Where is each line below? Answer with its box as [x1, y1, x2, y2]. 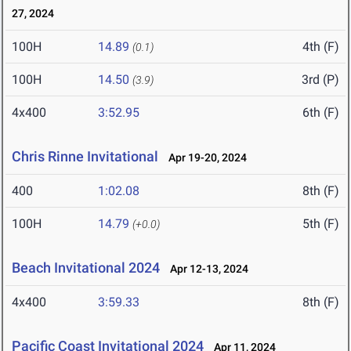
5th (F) [302, 216, 339, 232]
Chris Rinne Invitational [12, 148, 158, 165]
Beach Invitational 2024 [12, 259, 160, 277]
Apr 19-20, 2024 [161, 151, 247, 165]
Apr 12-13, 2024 [163, 262, 248, 276]
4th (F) [302, 39, 339, 55]
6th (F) [302, 105, 339, 121]
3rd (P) [302, 72, 339, 88]
